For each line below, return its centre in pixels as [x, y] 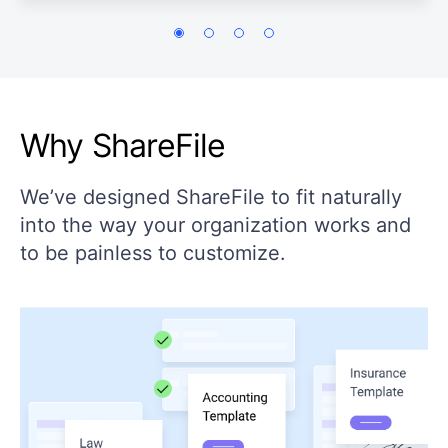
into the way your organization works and [215, 225]
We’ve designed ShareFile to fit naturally [211, 197]
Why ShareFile [123, 145]
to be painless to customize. [153, 253]
